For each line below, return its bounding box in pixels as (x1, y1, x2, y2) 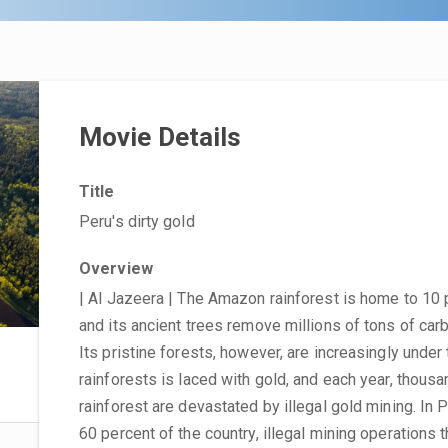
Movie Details (79, 122, 242, 152)
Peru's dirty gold (79, 212, 195, 231)
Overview (79, 259, 153, 278)
